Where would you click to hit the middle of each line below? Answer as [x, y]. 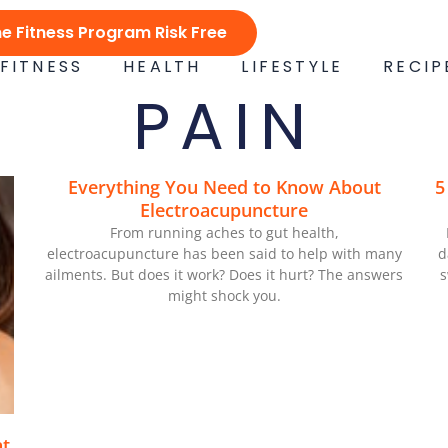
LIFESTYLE [292, 66]
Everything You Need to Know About [224, 187]
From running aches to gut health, [224, 232]
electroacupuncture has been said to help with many [224, 253]
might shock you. [224, 295]
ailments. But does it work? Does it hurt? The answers [224, 274]
